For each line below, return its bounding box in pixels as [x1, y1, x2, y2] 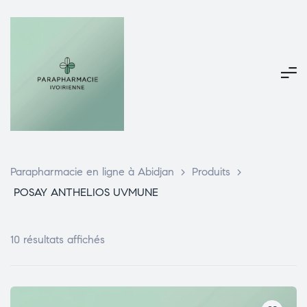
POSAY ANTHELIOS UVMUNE [14, 186, 158, 199]
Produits [192, 165, 230, 178]
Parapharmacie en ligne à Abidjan [10, 165, 174, 178]
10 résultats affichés [10, 233, 105, 246]
